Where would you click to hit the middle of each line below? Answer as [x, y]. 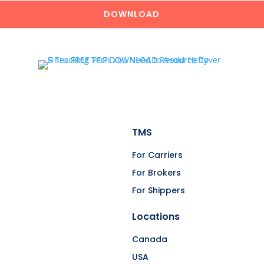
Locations [156, 216]
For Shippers [159, 190]
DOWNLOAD [132, 14]
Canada [150, 239]
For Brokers [156, 172]
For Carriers [157, 155]
